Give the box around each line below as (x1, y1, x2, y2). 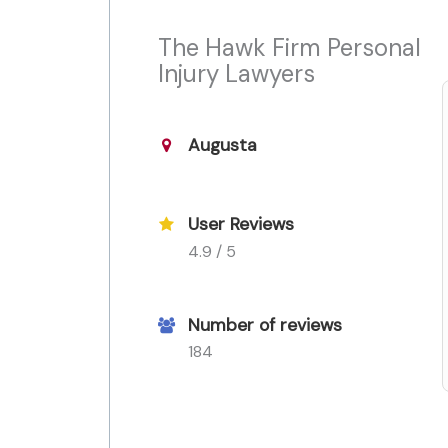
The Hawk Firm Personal (158, 31, 421, 63)
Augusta (188, 133, 257, 156)
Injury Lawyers (158, 57, 315, 89)
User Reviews (188, 212, 294, 235)
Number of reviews (188, 313, 342, 336)
